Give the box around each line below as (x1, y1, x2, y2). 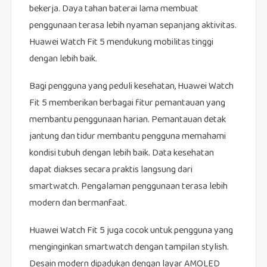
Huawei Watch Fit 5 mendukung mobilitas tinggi (29, 35, 213, 51)
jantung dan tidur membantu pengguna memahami (29, 129, 226, 145)
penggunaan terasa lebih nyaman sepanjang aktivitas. (29, 18, 237, 35)
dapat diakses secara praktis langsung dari (29, 162, 193, 179)
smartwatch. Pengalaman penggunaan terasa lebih (29, 179, 228, 195)
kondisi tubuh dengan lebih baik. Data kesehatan (29, 145, 214, 162)
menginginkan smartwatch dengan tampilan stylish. (29, 240, 229, 256)
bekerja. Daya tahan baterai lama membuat (29, 1, 198, 18)
